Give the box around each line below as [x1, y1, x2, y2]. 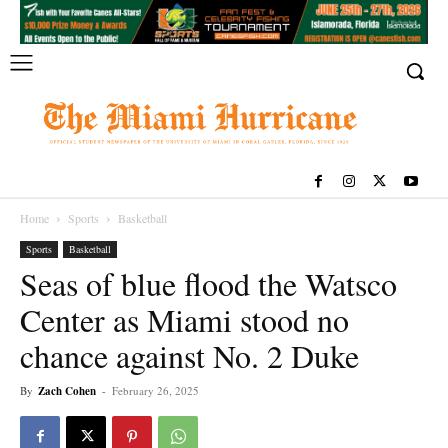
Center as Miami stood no [20, 298, 349, 342]
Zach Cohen [38, 383, 96, 400]
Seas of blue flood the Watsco [20, 262, 397, 306]
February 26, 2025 [112, 383, 199, 399]
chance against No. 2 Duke [20, 334, 359, 378]
